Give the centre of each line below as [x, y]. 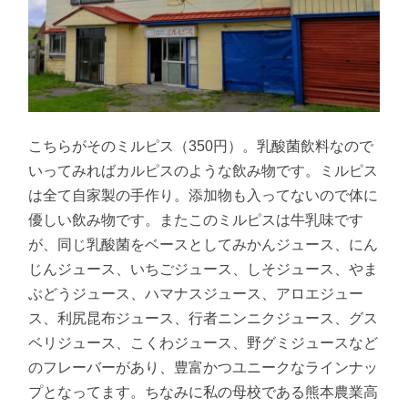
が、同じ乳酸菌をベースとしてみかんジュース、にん [204, 244]
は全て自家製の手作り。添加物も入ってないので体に [204, 195]
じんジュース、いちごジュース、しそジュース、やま [204, 269]
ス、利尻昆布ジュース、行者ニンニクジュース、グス [204, 318]
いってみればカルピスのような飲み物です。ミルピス [204, 170]
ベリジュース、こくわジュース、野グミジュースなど [204, 342]
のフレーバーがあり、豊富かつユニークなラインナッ [204, 367]
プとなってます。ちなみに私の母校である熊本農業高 [204, 392]
